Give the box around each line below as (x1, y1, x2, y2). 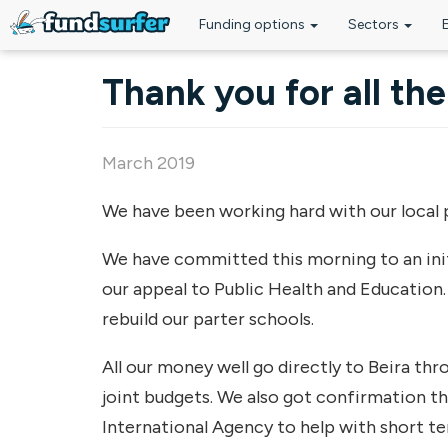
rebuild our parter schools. (102, 308, 314, 330)
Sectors (348, 16, 402, 33)
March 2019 (102, 152, 195, 174)
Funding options (199, 16, 308, 33)
